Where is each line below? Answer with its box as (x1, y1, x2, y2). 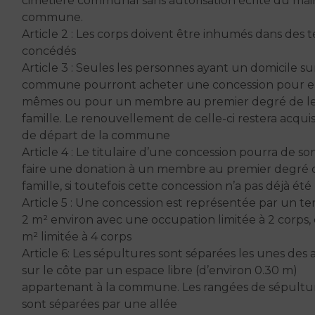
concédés (22, 44, 76, 58)
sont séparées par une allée (22, 297, 177, 311)
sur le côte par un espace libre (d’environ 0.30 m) (22, 263, 297, 277)
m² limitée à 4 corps (22, 229, 131, 243)
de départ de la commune (22, 128, 170, 142)
